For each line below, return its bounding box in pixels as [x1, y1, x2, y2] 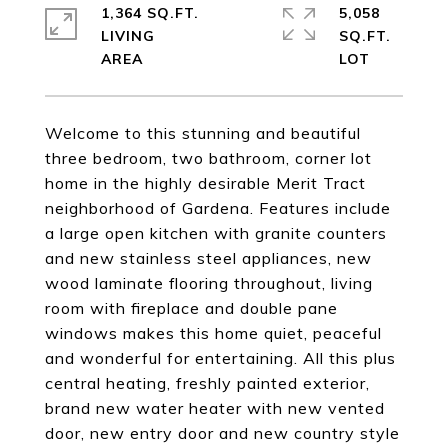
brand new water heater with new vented [45, 398, 385, 418]
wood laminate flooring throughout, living [45, 273, 373, 293]
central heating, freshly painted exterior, [45, 373, 370, 393]
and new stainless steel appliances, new [45, 248, 372, 268]
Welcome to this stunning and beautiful [45, 123, 361, 143]
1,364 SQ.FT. [101, 4, 199, 22]
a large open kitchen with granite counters [45, 223, 387, 243]
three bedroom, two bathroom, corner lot [45, 148, 372, 168]
